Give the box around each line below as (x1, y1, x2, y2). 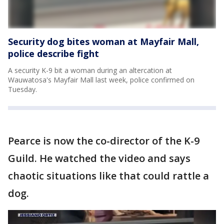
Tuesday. (8, 84, 37, 94)
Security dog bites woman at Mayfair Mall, (8, 35, 199, 47)
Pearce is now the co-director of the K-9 (8, 133, 199, 147)
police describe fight (8, 47, 99, 59)
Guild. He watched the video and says (8, 151, 190, 165)
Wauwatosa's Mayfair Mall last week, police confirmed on (8, 74, 194, 84)
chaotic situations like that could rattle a (8, 168, 209, 182)
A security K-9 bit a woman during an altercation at (8, 65, 172, 75)
